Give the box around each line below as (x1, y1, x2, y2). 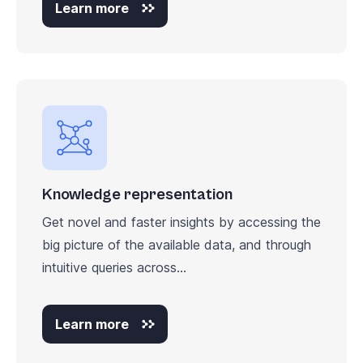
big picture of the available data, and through (42, 236, 311, 253)
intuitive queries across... (42, 258, 186, 275)
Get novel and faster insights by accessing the (42, 213, 321, 230)
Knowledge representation (42, 185, 233, 204)
